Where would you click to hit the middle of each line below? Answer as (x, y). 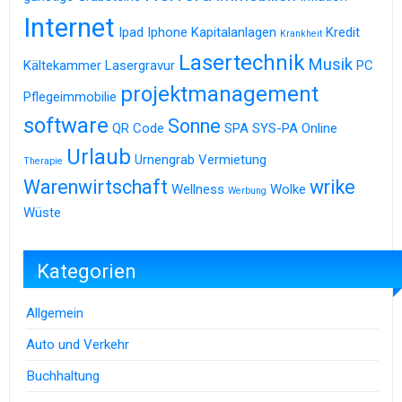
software (66, 125)
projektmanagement (219, 94)
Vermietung (232, 159)
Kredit (343, 32)
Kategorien (87, 271)
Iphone (167, 32)
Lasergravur (140, 65)
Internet (69, 27)
